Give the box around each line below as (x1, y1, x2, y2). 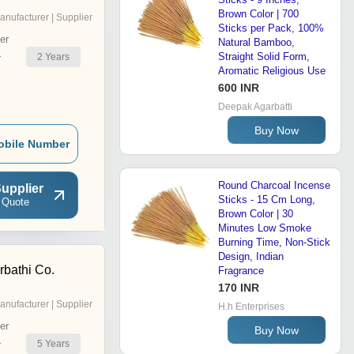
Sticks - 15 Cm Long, (218, 194, 315, 206)
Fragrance (218, 265, 264, 277)
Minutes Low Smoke (218, 222, 311, 235)
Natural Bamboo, (218, 36, 295, 49)
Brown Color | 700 (218, 8, 299, 21)
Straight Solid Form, (218, 51, 310, 63)
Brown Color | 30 (218, 208, 293, 220)
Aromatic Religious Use (218, 65, 326, 77)
